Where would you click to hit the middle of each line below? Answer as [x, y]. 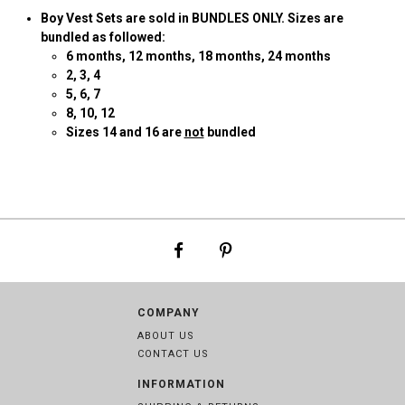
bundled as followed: [103, 37]
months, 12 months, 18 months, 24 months [203, 56]
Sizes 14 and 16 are [123, 132]
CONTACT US [173, 354]
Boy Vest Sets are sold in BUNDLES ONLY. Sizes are [192, 18]
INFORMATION [181, 384]
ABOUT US [166, 336]
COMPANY [169, 313]
